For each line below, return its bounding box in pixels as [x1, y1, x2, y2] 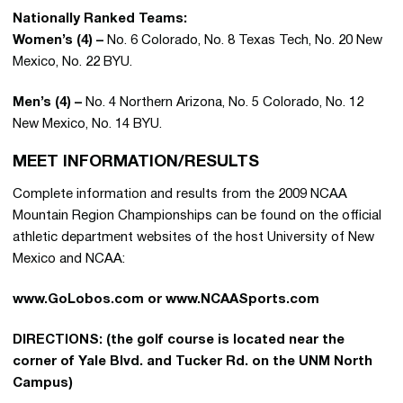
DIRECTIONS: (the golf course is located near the [13, 334, 345, 346]
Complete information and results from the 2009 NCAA [13, 188, 347, 201]
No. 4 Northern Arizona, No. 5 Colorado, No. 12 [82, 96, 363, 109]
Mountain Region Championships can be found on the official [13, 210, 381, 222]
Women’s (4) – [13, 34, 103, 47]
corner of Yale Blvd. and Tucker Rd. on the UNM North [13, 355, 372, 368]
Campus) [13, 377, 73, 390]
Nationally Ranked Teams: [13, 13, 187, 25]
